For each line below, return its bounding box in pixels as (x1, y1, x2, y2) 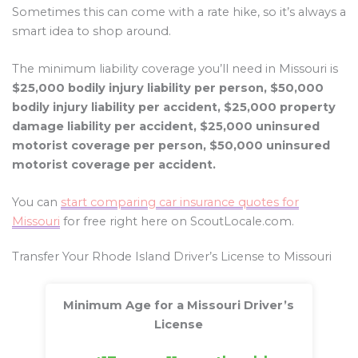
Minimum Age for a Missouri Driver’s (63, 297, 295, 312)
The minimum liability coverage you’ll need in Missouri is (12, 62, 338, 77)
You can (12, 195, 61, 210)
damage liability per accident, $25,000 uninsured (12, 119, 320, 134)
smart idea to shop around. (12, 23, 171, 38)
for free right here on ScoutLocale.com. (60, 214, 294, 229)
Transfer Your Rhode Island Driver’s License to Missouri (12, 249, 332, 264)
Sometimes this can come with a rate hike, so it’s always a (12, 4, 346, 19)
